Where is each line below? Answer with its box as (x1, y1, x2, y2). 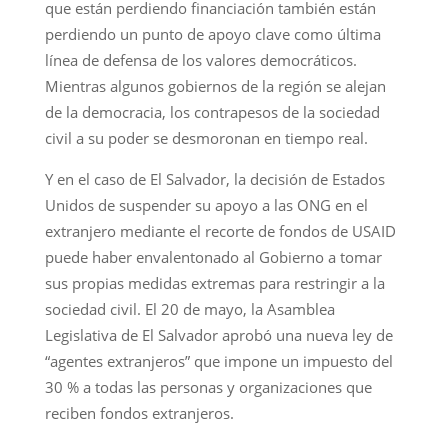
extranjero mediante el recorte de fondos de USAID (44, 220, 396, 241)
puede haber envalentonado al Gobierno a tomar (44, 246, 382, 267)
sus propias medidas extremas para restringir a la (44, 272, 385, 293)
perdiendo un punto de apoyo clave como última (44, 23, 381, 44)
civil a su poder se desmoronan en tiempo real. (44, 127, 368, 148)
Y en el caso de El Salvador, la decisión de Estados (44, 168, 385, 189)
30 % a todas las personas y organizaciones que (44, 376, 372, 397)
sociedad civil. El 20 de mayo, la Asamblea (44, 298, 335, 319)
